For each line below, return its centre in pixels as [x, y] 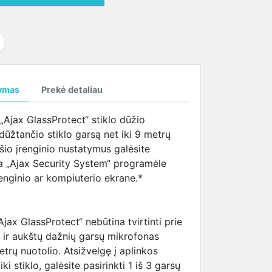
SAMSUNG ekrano [144, 12]
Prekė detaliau [72, 90]
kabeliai [119, 27]
